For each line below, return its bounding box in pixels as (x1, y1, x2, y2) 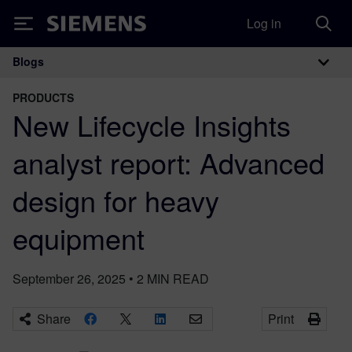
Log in (247, 14, 281, 32)
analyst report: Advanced (13, 142, 324, 182)
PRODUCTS (13, 90, 74, 105)
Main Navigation (12, 60, 207, 97)
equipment (13, 218, 145, 258)
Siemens (47, 18, 99, 35)
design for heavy (13, 180, 219, 220)
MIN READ (147, 269, 209, 288)
